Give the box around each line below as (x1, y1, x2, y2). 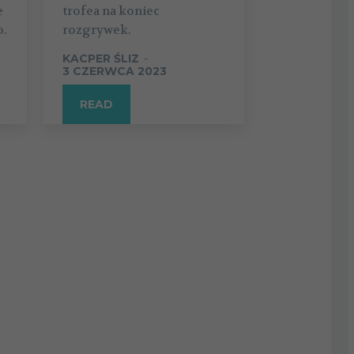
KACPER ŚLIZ (62, 51, 139, 66)
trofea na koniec (62, 2, 160, 19)
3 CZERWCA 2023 (62, 63, 167, 78)
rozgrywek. (62, 21, 131, 38)
